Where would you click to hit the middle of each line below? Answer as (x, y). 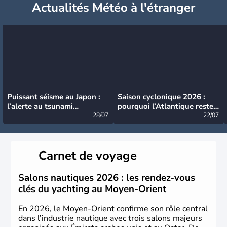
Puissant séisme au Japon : (54, 97)
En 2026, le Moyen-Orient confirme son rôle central (113, 209)
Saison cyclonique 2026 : (161, 97)
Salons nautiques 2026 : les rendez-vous (107, 178)
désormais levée (35, 116)
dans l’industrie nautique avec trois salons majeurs (110, 219)
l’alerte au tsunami (40, 106)
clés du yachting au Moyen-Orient (92, 189)
